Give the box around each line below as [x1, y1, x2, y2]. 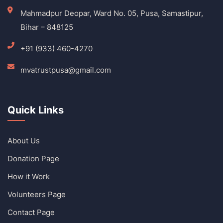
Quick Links [7, 104, 64, 116]
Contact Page [7, 207, 55, 217]
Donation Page [7, 153, 59, 163]
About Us [7, 135, 40, 145]
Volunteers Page [7, 189, 66, 199]
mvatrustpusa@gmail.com [20, 65, 111, 75]
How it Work [7, 171, 50, 181]
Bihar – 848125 [20, 22, 73, 32]
